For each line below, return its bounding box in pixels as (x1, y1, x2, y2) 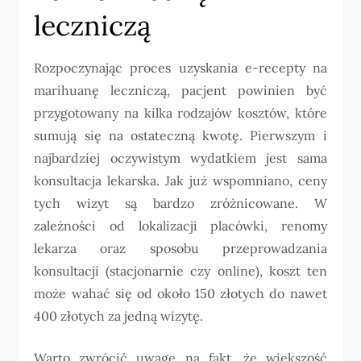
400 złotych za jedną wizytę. (34, 307, 204, 324)
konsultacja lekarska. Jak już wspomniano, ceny (34, 172, 327, 189)
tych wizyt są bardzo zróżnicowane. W (34, 194, 327, 211)
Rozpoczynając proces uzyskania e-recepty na (34, 59, 327, 76)
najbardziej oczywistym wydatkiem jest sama (34, 149, 327, 166)
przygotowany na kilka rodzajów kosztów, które (34, 104, 327, 121)
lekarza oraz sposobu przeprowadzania (34, 239, 327, 256)
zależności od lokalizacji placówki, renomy (34, 217, 327, 234)
